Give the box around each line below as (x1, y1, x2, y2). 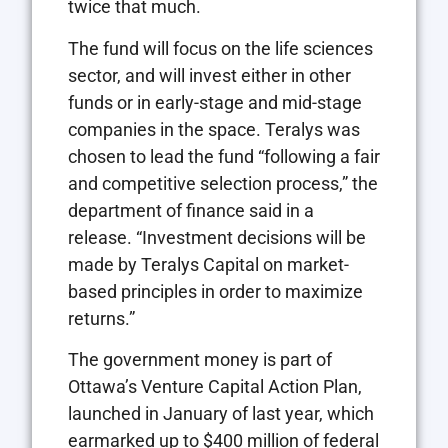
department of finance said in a (68, 199, 314, 221)
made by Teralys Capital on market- (68, 253, 349, 275)
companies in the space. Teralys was (68, 118, 360, 140)
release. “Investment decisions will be (68, 226, 366, 248)
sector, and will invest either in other (68, 64, 351, 86)
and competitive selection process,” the (68, 172, 378, 194)
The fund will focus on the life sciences (68, 37, 373, 59)
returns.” (68, 307, 135, 329)
